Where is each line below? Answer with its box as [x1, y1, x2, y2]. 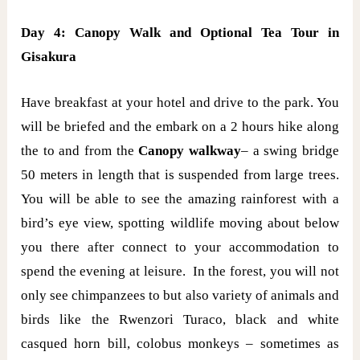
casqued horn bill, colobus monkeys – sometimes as [21, 336, 339, 352]
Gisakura [21, 49, 77, 65]
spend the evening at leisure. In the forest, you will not [21, 264, 339, 280]
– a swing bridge [240, 143, 339, 159]
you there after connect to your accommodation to [21, 239, 339, 256]
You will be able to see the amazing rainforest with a [21, 191, 339, 207]
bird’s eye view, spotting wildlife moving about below [21, 215, 339, 231]
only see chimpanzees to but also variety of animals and [21, 288, 339, 304]
